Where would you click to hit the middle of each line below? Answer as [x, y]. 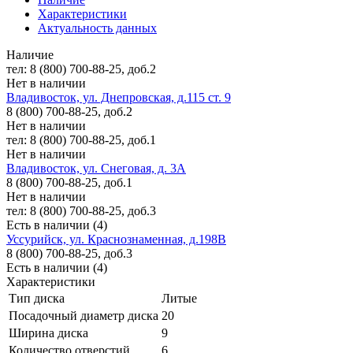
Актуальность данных [97, 28]
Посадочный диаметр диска [84, 315]
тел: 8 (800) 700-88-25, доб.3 [81, 210]
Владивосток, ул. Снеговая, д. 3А [96, 168]
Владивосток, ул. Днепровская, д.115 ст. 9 [119, 97]
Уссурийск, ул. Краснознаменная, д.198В [116, 239]
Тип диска [37, 298]
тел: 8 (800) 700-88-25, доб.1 [81, 139]
